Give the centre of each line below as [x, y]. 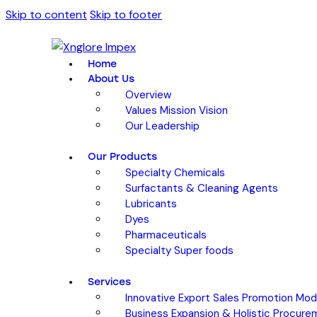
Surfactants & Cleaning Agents [202, 188]
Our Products [123, 157]
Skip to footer [126, 15]
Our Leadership [162, 125]
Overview [148, 94]
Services [110, 282]
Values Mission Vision [177, 110]
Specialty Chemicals [175, 172]
